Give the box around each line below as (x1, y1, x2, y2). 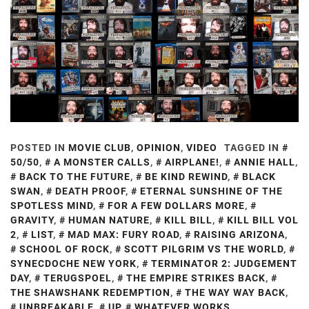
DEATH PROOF (55, 186, 126, 197)
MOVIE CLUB (68, 142, 131, 154)
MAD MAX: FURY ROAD (68, 229, 179, 241)
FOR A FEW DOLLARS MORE (108, 200, 245, 212)
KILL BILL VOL (227, 215, 299, 226)
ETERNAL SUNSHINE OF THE (140, 186, 283, 197)
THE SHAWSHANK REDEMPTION (10, 287, 170, 299)
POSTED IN (10, 142, 68, 154)
